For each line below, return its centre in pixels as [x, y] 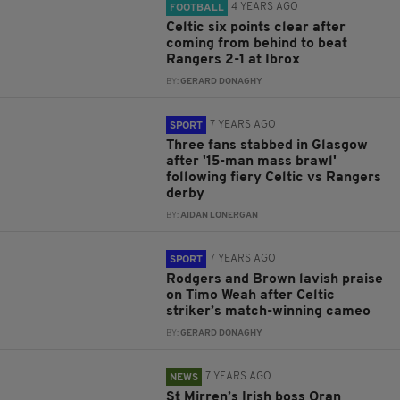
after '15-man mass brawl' [252, 162]
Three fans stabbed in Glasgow [267, 146]
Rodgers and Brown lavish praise [275, 279]
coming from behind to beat [257, 44]
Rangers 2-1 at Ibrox [233, 60]
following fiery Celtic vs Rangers [274, 178]
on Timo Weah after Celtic [251, 296]
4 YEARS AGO [265, 7]
